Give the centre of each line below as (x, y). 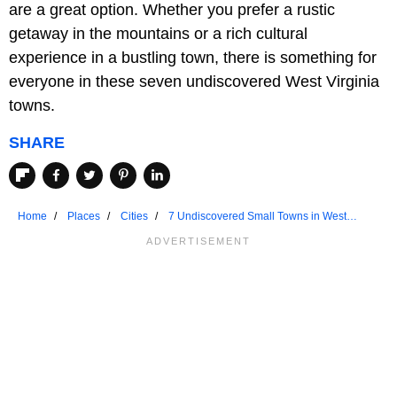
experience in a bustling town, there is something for (193, 58)
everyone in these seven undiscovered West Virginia (194, 82)
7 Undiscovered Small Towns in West (257, 216)
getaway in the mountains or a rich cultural (158, 34)
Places (84, 216)
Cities (134, 216)
